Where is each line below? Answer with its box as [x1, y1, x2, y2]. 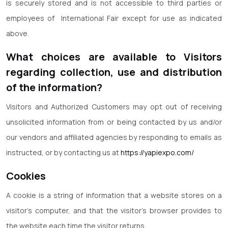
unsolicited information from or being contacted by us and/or [6, 117, 222, 127]
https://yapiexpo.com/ [121, 148, 194, 157]
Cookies [6, 169, 46, 183]
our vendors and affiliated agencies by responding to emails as [6, 132, 222, 142]
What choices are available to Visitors [6, 50, 222, 64]
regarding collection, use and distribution [6, 65, 222, 79]
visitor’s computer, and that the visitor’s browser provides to [6, 206, 222, 215]
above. [6, 28, 29, 38]
